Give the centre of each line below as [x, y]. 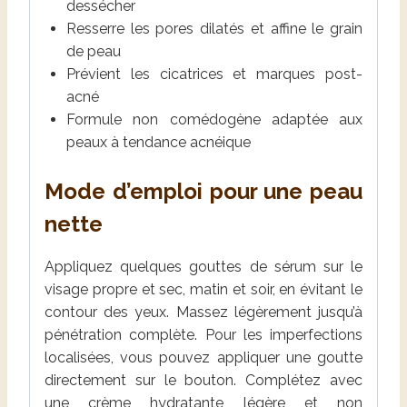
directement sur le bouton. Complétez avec [203, 380]
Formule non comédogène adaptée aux [214, 119]
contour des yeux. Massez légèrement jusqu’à [203, 312]
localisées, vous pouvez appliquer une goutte [203, 357]
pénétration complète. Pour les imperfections [203, 334]
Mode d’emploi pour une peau [203, 191]
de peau [94, 51]
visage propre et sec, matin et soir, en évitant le [203, 289]
